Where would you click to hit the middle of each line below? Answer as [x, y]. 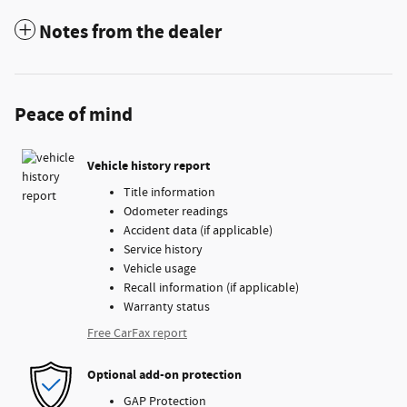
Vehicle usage [160, 268]
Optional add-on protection [164, 375]
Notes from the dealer [130, 32]
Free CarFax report [137, 333]
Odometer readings [176, 211]
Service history [163, 249]
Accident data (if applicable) [198, 230]
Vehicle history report [149, 166]
